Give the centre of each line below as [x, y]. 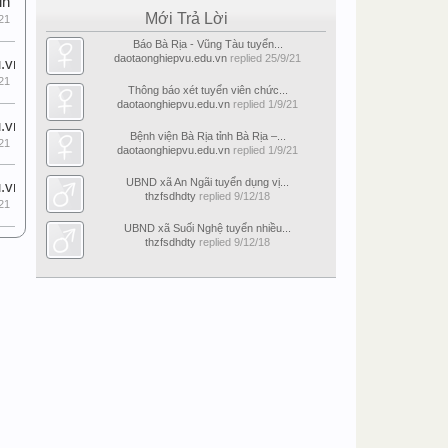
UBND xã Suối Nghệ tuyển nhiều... [207, 228]
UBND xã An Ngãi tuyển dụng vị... [207, 182]
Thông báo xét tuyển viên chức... [207, 90]
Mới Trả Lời [186, 18]
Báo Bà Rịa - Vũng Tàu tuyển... [207, 44]
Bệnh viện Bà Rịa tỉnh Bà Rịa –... [207, 136]
